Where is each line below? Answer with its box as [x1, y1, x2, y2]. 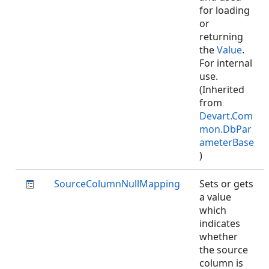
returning [199, 30, 243, 43]
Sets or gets [199, 177, 253, 190]
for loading [199, 4, 250, 17]
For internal [199, 56, 252, 70]
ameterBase [199, 136, 254, 149]
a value [199, 190, 231, 204]
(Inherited [199, 83, 244, 96]
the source [199, 243, 248, 256]
